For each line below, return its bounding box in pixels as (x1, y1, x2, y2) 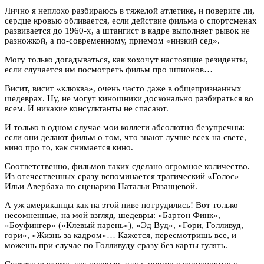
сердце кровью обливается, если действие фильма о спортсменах (5, 15, 257, 25)
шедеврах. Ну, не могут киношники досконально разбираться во (5, 93, 253, 103)
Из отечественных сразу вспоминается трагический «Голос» (5, 171, 239, 181)
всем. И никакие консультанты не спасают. (5, 103, 169, 113)
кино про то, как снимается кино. (5, 142, 133, 152)
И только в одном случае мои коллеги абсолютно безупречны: (5, 122, 245, 132)
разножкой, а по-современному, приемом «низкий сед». (5, 35, 220, 45)
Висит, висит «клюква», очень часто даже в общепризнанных (5, 83, 242, 93)
